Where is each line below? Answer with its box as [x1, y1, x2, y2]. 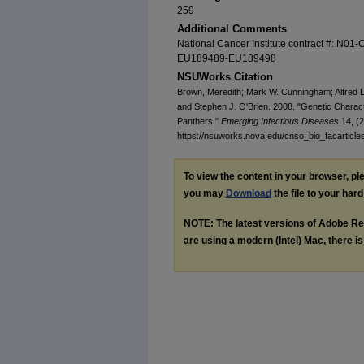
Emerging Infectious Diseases [221, 116, 339, 127]
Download [226, 188, 271, 200]
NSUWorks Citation [177, 71, 273, 84]
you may [184, 188, 226, 200]
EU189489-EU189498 [177, 53, 276, 65]
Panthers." [177, 116, 221, 127]
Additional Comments [177, 23, 287, 36]
